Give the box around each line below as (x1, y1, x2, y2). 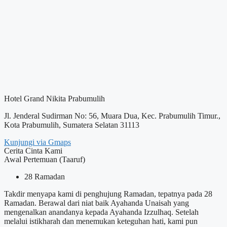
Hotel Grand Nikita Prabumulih (4, 94, 105, 103)
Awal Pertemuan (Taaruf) (4, 155, 85, 164)
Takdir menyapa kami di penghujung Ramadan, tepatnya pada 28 (4, 190, 212, 199)
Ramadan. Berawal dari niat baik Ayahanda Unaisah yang (4, 199, 189, 208)
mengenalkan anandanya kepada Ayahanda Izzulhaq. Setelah (4, 208, 199, 217)
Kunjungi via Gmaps (4, 138, 71, 147)
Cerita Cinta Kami (4, 146, 62, 156)
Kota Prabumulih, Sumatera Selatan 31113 (4, 121, 139, 130)
